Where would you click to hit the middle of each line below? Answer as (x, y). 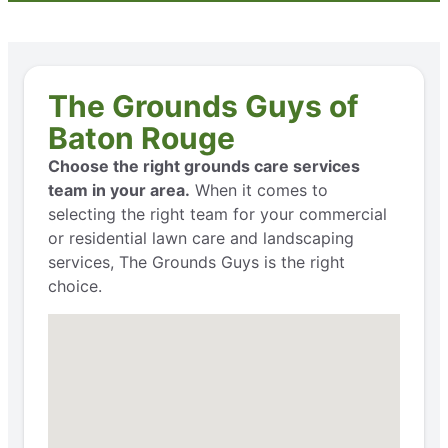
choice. (75, 286)
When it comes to (259, 190)
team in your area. (119, 190)
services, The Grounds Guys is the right (196, 262)
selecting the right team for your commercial (217, 214)
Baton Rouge (141, 138)
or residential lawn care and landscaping (201, 238)
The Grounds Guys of (203, 106)
